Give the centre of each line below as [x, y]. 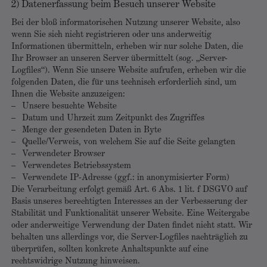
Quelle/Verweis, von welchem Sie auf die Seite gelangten [129, 142]
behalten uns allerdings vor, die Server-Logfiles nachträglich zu [130, 237]
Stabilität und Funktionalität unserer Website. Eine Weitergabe [131, 214]
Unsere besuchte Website [69, 106]
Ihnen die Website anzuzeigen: [68, 94]
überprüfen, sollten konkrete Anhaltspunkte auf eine [110, 249]
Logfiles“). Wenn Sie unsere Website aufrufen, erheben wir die [129, 71]
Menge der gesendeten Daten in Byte [92, 130]
